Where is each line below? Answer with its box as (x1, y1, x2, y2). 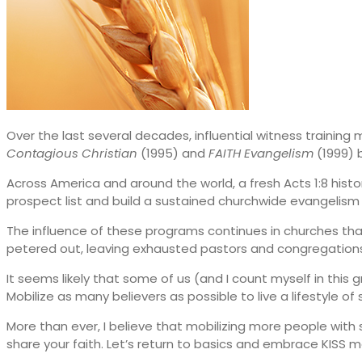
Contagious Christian (6, 144, 137, 162)
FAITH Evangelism (208, 144, 314, 162)
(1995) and (137, 144, 208, 162)
